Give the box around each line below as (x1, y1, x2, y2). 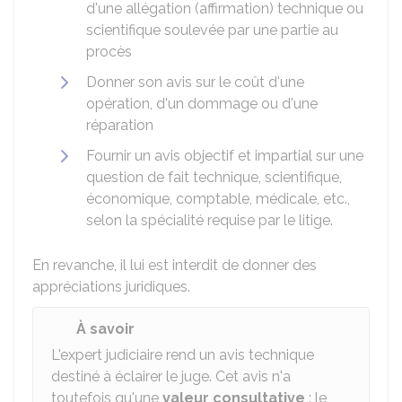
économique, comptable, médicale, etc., (86, 190, 350, 207)
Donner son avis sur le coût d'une (86, 74, 304, 91)
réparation (86, 117, 153, 134)
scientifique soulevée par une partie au (86, 22, 338, 39)
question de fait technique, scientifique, (86, 169, 342, 186)
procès (86, 43, 132, 60)
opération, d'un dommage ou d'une (86, 95, 318, 112)
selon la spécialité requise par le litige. (86, 212, 333, 229)
